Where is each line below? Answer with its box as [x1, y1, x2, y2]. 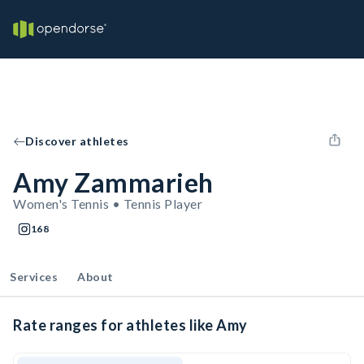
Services [10, 270, 58, 284]
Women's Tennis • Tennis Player [13, 196, 202, 211]
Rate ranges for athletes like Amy [13, 316, 248, 334]
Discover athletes [25, 134, 129, 148]
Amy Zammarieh [13, 167, 214, 198]
